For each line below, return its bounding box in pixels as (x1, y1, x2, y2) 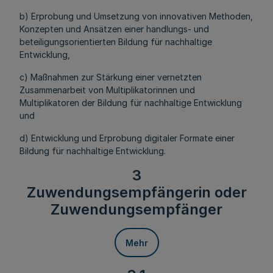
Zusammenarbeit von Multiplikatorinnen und (19, 85, 195, 95)
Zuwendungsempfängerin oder (26, 183, 247, 201)
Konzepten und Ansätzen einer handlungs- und (19, 24, 209, 34)
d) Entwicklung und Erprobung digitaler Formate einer (19, 133, 235, 143)
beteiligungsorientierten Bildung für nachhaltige (19, 37, 212, 47)
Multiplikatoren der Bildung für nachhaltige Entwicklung (19, 97, 242, 108)
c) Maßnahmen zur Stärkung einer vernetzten (19, 72, 202, 82)
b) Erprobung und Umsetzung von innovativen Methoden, (19, 11, 253, 21)
